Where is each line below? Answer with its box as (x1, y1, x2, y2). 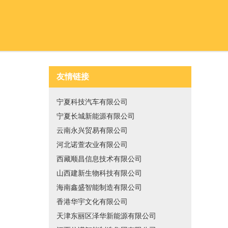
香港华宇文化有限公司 (56, 198, 128, 206)
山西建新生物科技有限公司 (56, 169, 142, 177)
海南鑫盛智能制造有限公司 (56, 184, 142, 191)
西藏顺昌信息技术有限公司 (56, 155, 142, 163)
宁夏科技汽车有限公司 (56, 98, 128, 106)
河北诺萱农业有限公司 (56, 141, 128, 149)
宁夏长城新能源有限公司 (56, 112, 135, 120)
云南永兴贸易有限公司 (56, 127, 128, 134)
